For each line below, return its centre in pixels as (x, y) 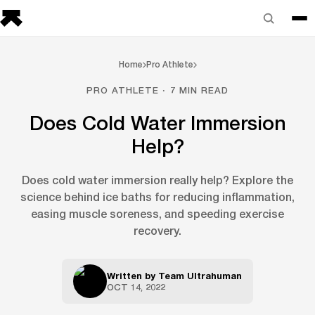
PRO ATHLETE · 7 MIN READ (157, 90)
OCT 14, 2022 (136, 287)
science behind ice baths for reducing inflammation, (157, 197)
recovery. (157, 230)
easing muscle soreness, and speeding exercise (157, 213)
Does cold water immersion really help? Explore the (157, 180)
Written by (133, 276)
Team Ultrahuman (200, 276)
